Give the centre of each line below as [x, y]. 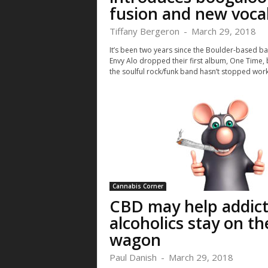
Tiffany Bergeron [144, 31]
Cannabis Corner [138, 186]
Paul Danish [133, 257]
